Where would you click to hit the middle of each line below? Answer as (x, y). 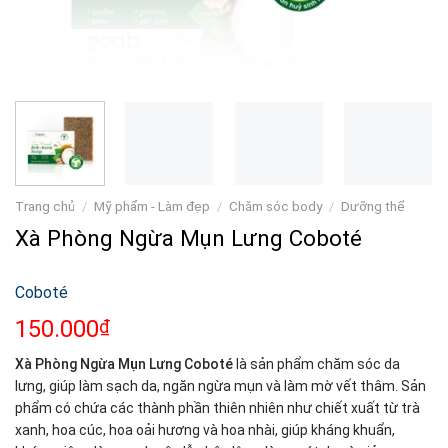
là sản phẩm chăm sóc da (316, 363)
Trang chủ (45, 205)
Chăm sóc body (276, 205)
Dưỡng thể (373, 205)
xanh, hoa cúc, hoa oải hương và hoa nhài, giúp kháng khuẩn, (205, 429)
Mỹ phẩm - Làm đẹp (152, 205)
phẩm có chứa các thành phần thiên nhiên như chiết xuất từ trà (217, 407)
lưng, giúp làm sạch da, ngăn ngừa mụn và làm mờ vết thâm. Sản (220, 385)
